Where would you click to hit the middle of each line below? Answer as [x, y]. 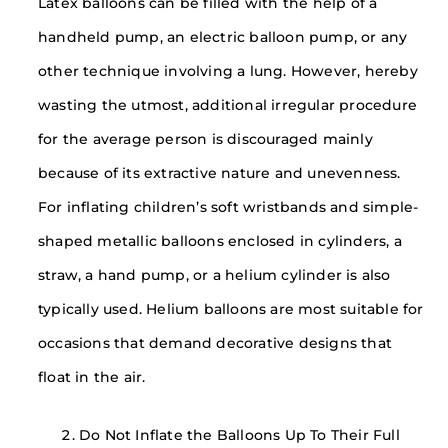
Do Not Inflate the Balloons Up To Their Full [239, 435]
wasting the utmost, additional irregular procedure [228, 105]
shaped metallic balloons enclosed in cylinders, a [220, 241]
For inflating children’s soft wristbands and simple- [228, 207]
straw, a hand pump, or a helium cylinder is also [214, 275]
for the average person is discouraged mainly [205, 139]
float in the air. [92, 377]
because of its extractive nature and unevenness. [219, 173]
